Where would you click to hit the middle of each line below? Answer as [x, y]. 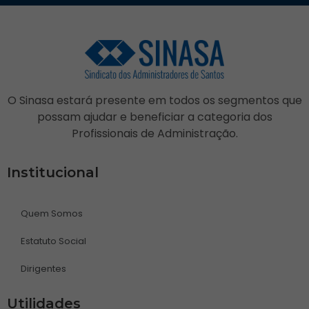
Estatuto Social [53, 241]
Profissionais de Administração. [154, 133]
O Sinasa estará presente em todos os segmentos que [154, 100]
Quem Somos [52, 214]
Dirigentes [43, 269]
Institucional [53, 173]
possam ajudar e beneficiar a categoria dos [154, 117]
